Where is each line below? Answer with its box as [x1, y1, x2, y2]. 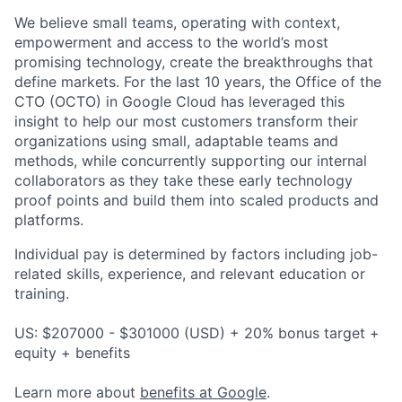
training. [14, 284, 69, 303]
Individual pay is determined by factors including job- [14, 245, 378, 264]
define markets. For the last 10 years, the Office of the [14, 73, 381, 92]
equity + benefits [14, 344, 130, 363]
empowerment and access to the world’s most [14, 33, 328, 52]
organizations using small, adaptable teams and [14, 132, 338, 151]
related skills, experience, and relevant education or [14, 265, 365, 284]
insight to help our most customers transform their [14, 112, 358, 131]
